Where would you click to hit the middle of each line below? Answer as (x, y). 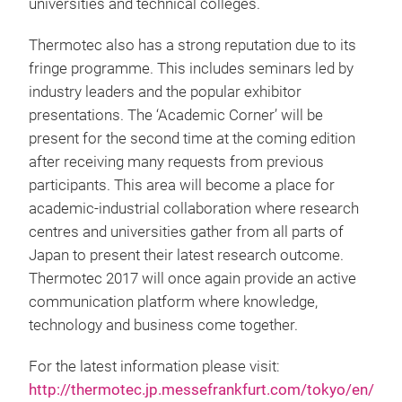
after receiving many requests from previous (176, 162)
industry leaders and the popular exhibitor (165, 92)
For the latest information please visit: (154, 367)
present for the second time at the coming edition (192, 139)
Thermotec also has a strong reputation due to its (192, 45)
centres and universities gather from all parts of (186, 232)
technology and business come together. (163, 325)
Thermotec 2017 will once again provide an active (192, 279)
